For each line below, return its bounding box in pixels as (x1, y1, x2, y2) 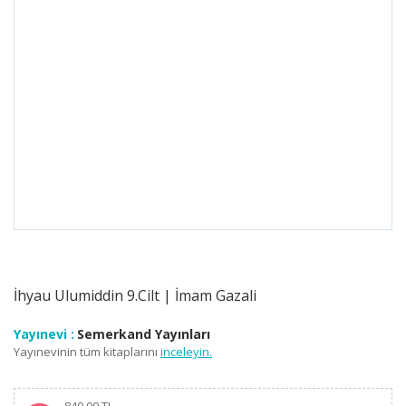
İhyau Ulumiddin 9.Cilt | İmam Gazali (14, 285, 256, 305)
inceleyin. (160, 343, 212, 360)
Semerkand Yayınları (77, 325, 210, 343)
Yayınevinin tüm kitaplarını (14, 343, 158, 360)
